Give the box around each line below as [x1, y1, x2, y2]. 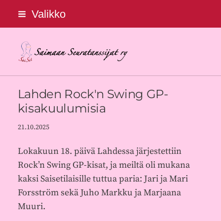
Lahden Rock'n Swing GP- [17, 87, 168, 102]
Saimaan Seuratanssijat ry [72, 49, 208, 64]
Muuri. [17, 201, 45, 213]
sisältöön [5, 34, 40, 45]
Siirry [5, 6, 27, 17]
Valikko [31, 7, 66, 20]
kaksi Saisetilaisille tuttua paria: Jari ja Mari [17, 173, 188, 185]
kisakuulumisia [17, 101, 106, 116]
